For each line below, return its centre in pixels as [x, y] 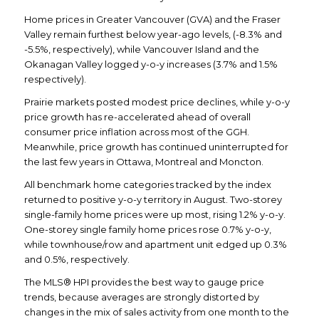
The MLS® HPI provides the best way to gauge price [144, 282]
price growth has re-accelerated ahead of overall [137, 117]
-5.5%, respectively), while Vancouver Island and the [141, 49]
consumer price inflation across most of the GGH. [136, 132]
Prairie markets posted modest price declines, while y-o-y [157, 102]
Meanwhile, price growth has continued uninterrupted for [156, 147]
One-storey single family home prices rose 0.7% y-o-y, [147, 230]
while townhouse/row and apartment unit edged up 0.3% [155, 245]
